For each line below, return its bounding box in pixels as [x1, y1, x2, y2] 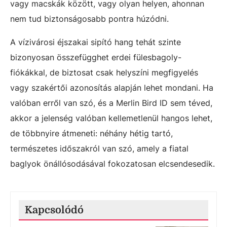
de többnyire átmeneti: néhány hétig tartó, [10, 128, 173, 138]
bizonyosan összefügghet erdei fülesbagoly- [10, 52, 181, 62]
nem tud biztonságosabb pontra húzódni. [10, 13, 169, 24]
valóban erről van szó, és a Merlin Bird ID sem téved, [10, 97, 212, 108]
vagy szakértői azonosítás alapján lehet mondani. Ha [10, 82, 213, 93]
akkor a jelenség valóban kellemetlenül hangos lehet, [10, 112, 212, 123]
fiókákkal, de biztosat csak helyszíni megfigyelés [10, 67, 198, 78]
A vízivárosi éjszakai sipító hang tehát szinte [10, 36, 181, 47]
